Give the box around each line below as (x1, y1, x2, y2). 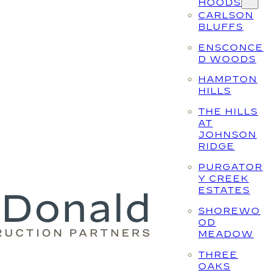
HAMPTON (198, 74, 258, 85)
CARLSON (198, 9, 254, 20)
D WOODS (198, 53, 257, 64)
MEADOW (198, 229, 254, 239)
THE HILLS (198, 106, 258, 117)
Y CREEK (198, 173, 249, 184)
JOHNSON (198, 129, 257, 140)
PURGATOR (198, 161, 263, 172)
